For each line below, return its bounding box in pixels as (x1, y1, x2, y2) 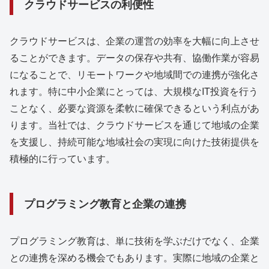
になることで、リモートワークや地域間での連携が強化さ (10, 67, 259, 82)
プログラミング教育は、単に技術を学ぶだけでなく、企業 (10, 233, 259, 247)
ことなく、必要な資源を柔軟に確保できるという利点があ (10, 101, 259, 115)
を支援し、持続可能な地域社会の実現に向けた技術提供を (10, 134, 259, 149)
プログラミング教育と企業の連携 (24, 196, 186, 212)
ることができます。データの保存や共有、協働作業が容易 (10, 50, 259, 65)
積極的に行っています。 (10, 151, 115, 166)
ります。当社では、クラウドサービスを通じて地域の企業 (10, 118, 259, 132)
